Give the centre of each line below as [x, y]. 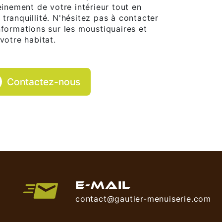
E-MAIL [103, 185]
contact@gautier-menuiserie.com [143, 199]
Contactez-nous [44, 82]
